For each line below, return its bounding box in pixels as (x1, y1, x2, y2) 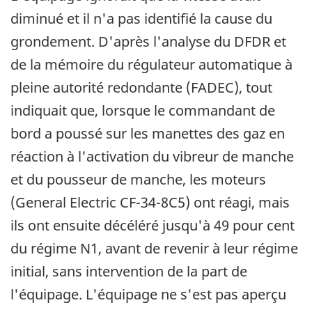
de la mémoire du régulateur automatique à (10, 55, 292, 75)
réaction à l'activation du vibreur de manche (10, 147, 294, 166)
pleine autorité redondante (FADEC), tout (10, 78, 272, 97)
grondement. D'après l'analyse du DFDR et (10, 32, 286, 52)
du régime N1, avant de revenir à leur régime (10, 239, 298, 258)
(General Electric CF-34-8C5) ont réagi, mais (10, 193, 290, 212)
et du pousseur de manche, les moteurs (10, 170, 266, 189)
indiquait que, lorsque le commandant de (10, 101, 275, 120)
